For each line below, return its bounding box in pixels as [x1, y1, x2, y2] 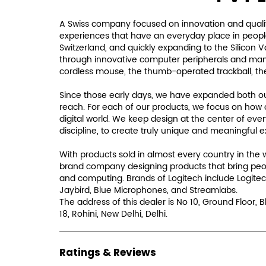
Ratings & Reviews [59, 245, 156, 260]
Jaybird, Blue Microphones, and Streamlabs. [59, 183, 237, 198]
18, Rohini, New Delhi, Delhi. [59, 207, 167, 221]
